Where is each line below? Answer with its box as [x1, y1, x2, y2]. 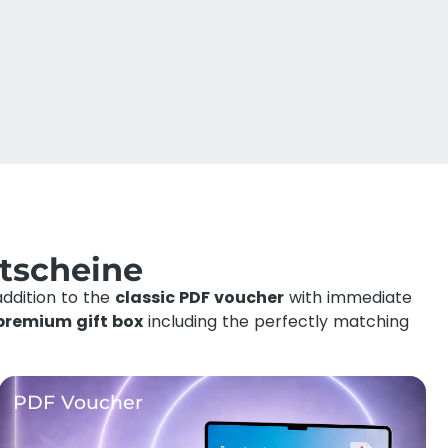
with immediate [283, 286, 412, 309]
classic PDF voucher [114, 286, 284, 309]
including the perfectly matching [143, 310, 409, 333]
